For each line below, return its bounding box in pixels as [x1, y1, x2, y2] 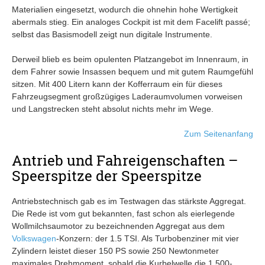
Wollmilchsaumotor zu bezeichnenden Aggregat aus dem [12, 221, 225, 231]
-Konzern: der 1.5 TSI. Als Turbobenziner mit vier [56, 233, 239, 243]
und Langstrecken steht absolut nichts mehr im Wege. [12, 104, 214, 114]
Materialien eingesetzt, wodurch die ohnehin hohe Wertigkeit [12, 4, 238, 14]
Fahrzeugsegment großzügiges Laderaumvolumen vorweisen [12, 91, 243, 101]
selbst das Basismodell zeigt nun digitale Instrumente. [12, 29, 212, 39]
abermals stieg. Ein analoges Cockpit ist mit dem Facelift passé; [12, 17, 250, 27]
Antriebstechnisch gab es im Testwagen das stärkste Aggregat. [12, 196, 246, 206]
